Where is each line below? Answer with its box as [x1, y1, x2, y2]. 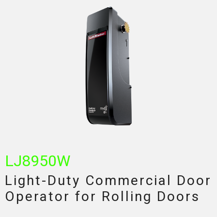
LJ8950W [5, 152, 70, 170]
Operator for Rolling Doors [5, 188, 200, 205]
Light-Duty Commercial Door [5, 172, 212, 189]
